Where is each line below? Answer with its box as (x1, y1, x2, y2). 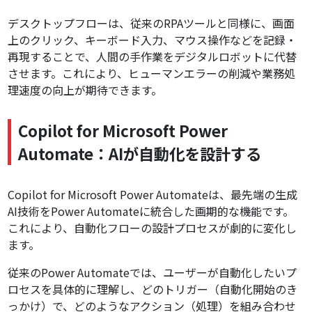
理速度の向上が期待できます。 (8, 81, 163, 99)
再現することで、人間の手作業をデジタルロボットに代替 (8, 48, 297, 65)
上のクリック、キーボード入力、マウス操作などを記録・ (8, 31, 297, 49)
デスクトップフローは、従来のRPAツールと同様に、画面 (8, 15, 295, 32)
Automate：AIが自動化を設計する (18, 142, 262, 165)
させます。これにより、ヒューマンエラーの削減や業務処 (8, 65, 296, 82)
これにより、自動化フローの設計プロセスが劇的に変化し (8, 219, 297, 237)
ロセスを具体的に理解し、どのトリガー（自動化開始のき (8, 281, 298, 298)
